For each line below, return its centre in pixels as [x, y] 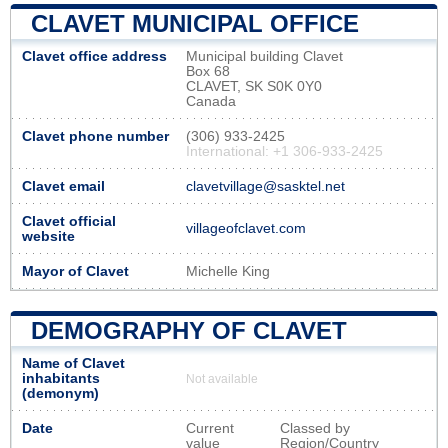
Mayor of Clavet [75, 271]
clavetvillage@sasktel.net [265, 186]
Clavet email [63, 186]
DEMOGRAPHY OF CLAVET [189, 330]
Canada [211, 101]
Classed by [315, 428]
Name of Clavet [73, 363]
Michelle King [228, 271]
